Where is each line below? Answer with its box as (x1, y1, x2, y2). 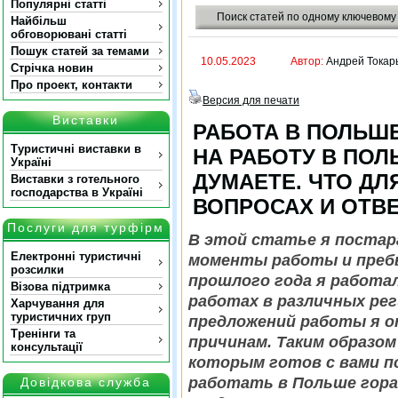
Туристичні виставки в (11, 142, 141, 155)
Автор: (291, 55, 324, 68)
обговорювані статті (11, 28, 127, 41)
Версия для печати (203, 94, 299, 107)
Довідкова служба (20, 375, 152, 389)
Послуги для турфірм (7, 220, 165, 235)
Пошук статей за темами (11, 44, 149, 58)
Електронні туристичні (11, 250, 141, 263)
